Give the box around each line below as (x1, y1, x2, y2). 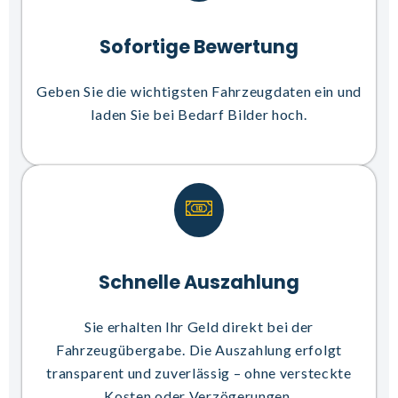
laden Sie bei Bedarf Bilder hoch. (91, 105, 307, 123)
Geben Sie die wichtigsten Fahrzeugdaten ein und (36, 82, 362, 99)
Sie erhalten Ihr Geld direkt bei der (84, 317, 314, 335)
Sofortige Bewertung (99, 34, 298, 60)
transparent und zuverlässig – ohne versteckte (46, 363, 352, 381)
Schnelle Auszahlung (99, 269, 299, 296)
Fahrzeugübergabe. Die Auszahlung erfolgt (55, 340, 342, 358)
